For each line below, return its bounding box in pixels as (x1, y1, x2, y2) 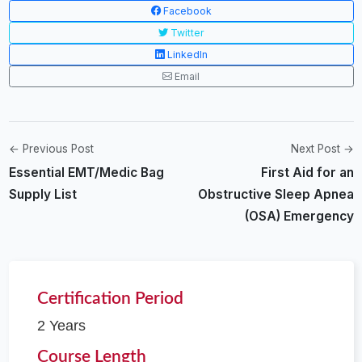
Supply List (8, 186, 77, 202)
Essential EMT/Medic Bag (8, 164, 164, 180)
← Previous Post (8, 142, 94, 155)
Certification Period (36, 289, 183, 307)
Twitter (167, 26, 204, 39)
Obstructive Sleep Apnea (197, 186, 354, 202)
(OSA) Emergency (244, 208, 354, 224)
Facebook (160, 4, 212, 17)
